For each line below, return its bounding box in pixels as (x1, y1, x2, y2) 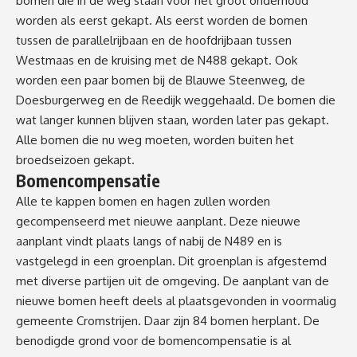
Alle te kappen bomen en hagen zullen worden (16, 194, 270, 210)
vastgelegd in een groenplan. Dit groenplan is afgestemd (16, 253, 327, 269)
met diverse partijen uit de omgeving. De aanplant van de (16, 273, 329, 289)
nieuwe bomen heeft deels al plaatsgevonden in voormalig (16, 293, 336, 309)
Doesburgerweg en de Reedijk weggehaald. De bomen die (16, 92, 335, 108)
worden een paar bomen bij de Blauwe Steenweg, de (16, 73, 305, 88)
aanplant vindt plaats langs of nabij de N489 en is (16, 233, 282, 249)
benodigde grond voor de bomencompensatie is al (16, 333, 291, 349)
